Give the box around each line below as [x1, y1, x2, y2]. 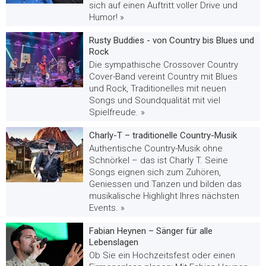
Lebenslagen [89, 236, 138, 248]
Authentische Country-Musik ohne [89, 142, 223, 154]
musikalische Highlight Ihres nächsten [89, 190, 239, 201]
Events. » [89, 202, 125, 213]
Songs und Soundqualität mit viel [89, 94, 220, 106]
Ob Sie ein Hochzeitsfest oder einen [89, 249, 235, 261]
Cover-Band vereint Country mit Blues [89, 71, 237, 82]
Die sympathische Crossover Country [89, 59, 238, 70]
